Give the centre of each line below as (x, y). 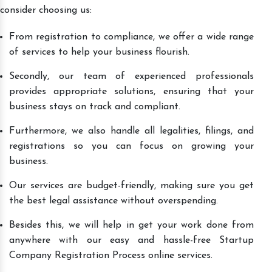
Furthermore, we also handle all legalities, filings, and (131, 131)
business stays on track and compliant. (95, 107)
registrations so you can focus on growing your (131, 146)
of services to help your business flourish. (99, 52)
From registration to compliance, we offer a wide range (131, 37)
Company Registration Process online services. (111, 255)
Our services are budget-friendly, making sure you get (131, 185)
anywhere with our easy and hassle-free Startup (131, 240)
